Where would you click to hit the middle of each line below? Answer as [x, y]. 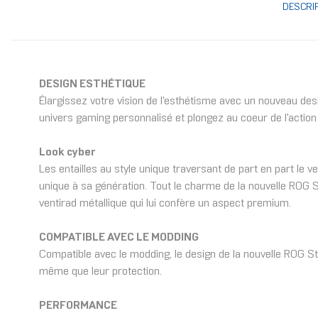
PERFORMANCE [78, 306]
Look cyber [67, 153]
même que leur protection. [100, 272]
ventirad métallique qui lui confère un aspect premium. [165, 204]
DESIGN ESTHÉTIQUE [92, 84]
